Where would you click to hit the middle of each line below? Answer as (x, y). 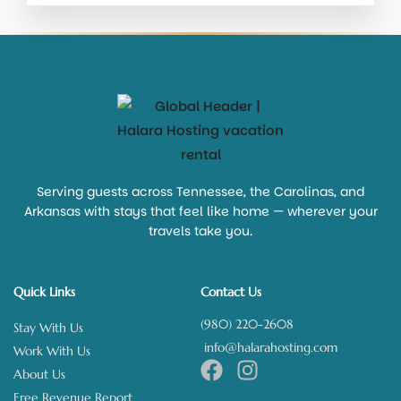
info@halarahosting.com (269, 347)
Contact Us (231, 292)
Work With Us (52, 351)
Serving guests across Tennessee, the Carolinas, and (200, 192)
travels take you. (200, 231)
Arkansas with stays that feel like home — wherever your (200, 211)
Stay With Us (48, 328)
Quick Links (44, 292)
